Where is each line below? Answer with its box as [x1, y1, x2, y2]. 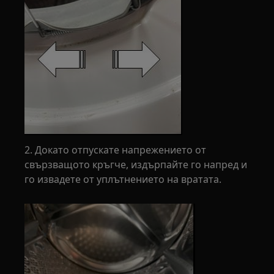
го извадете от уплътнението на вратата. [24, 172, 222, 186]
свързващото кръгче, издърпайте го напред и [24, 158, 248, 171]
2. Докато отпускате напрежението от [24, 143, 207, 157]
